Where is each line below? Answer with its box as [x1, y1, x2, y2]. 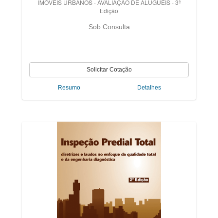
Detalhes [137, 84, 161, 91]
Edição [100, 6, 118, 15]
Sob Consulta [88, 23, 130, 31]
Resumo [58, 84, 80, 91]
